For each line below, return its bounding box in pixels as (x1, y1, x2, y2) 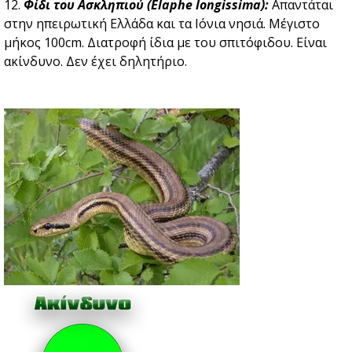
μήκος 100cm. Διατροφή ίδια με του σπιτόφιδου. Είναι (4, 34, 327, 52)
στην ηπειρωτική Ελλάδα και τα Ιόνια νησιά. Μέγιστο (4, 15, 320, 33)
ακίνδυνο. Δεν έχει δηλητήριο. (4, 53, 187, 71)
